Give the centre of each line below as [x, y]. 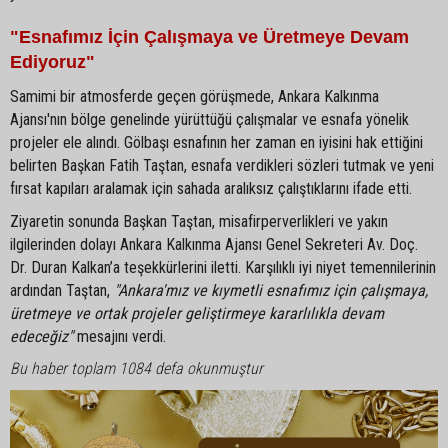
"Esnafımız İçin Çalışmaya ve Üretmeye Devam [209, 37]
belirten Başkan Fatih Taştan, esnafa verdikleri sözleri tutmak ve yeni [222, 166]
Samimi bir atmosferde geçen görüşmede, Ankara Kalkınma [194, 97]
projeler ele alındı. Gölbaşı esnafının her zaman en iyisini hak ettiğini [216, 143]
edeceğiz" [41, 337]
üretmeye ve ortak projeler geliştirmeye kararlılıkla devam [197, 314]
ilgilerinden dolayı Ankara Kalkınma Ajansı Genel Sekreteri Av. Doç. [214, 245]
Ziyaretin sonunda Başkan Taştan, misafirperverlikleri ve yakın [199, 222]
